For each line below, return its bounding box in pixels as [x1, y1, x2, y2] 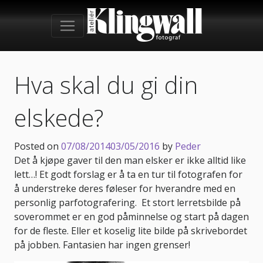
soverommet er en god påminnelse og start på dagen [14, 210, 249, 223]
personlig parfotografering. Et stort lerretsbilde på [14, 196, 241, 209]
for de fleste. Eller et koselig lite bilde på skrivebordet [14, 224, 247, 237]
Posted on [14, 140, 61, 153]
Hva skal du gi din [14, 69, 198, 101]
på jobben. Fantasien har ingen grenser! [14, 238, 190, 251]
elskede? [14, 102, 103, 134]
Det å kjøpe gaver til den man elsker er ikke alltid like [14, 154, 246, 167]
